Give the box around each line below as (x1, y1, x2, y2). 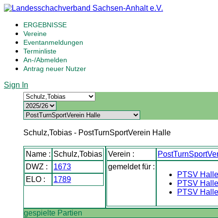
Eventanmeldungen (23, 38, 83, 46)
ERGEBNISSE (23, 21, 67, 29)
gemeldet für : (108, 163, 155, 171)
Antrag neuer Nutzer (23, 65, 86, 73)
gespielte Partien (23, 209, 82, 217)
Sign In (4, 81, 28, 89)
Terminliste (23, 47, 56, 55)
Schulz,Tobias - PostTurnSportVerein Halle (23, 128, 171, 137)
